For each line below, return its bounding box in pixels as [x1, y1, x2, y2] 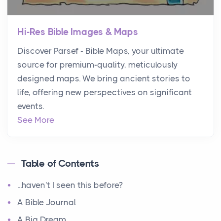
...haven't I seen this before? [17, 180, 123, 190]
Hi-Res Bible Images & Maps [17, 27, 138, 38]
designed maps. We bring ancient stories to [17, 74, 190, 84]
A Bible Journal [17, 197, 76, 208]
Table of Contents [21, 158, 99, 170]
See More [17, 115, 54, 125]
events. [17, 101, 44, 111]
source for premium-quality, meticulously [17, 60, 178, 70]
